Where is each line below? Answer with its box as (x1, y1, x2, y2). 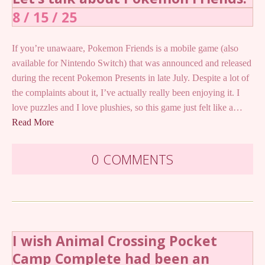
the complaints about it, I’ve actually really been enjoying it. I (12, 87, 240, 98)
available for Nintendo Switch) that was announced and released (12, 57, 251, 68)
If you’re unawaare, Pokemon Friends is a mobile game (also (12, 43, 238, 53)
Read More (12, 117, 54, 127)
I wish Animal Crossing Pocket (12, 231, 217, 250)
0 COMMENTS (92, 150, 173, 168)
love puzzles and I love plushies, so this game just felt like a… (12, 102, 243, 112)
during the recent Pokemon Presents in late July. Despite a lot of (12, 72, 249, 83)
